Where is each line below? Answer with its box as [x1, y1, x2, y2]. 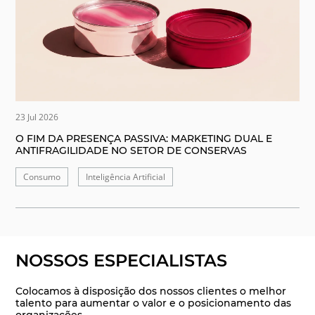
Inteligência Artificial [86, 171, 166, 184]
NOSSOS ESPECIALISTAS [15, 250, 228, 271]
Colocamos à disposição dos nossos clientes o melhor [15, 285, 287, 298]
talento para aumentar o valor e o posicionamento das [15, 297, 292, 310]
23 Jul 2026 [15, 111, 59, 124]
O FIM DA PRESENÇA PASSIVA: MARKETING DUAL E [15, 132, 273, 146]
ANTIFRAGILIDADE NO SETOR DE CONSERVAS [15, 144, 247, 157]
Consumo [23, 171, 61, 184]
